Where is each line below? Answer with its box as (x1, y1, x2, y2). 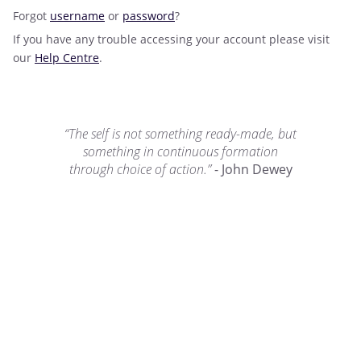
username (50, 8, 105, 23)
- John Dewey (214, 160, 293, 178)
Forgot (13, 8, 50, 23)
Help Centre (35, 50, 99, 65)
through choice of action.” (68, 160, 214, 178)
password (122, 8, 175, 23)
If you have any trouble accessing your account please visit (13, 31, 330, 47)
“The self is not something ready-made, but (64, 125, 297, 143)
